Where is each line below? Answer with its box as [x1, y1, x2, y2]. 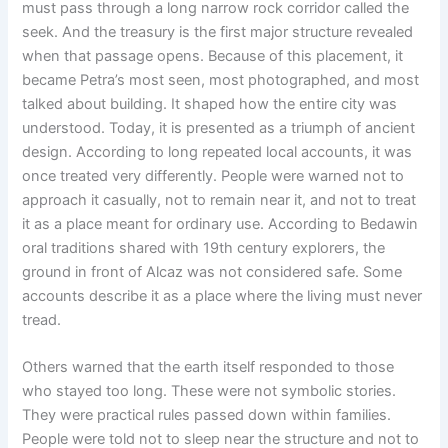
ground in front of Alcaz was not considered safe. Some [22, 262, 403, 281]
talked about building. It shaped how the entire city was [22, 94, 398, 113]
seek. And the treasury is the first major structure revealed [22, 22, 414, 41]
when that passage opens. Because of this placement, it [22, 46, 404, 65]
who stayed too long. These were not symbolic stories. [22, 382, 397, 401]
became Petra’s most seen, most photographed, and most [22, 70, 420, 89]
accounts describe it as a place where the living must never [22, 286, 423, 305]
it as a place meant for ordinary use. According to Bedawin [22, 214, 419, 233]
